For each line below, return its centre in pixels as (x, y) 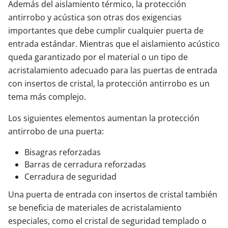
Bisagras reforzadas (63, 152)
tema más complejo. (47, 97)
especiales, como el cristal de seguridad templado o (107, 221)
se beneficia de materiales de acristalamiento (95, 208)
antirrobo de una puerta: (56, 131)
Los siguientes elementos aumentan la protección (104, 118)
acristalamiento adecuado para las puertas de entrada (113, 70)
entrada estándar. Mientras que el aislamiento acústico (114, 44)
